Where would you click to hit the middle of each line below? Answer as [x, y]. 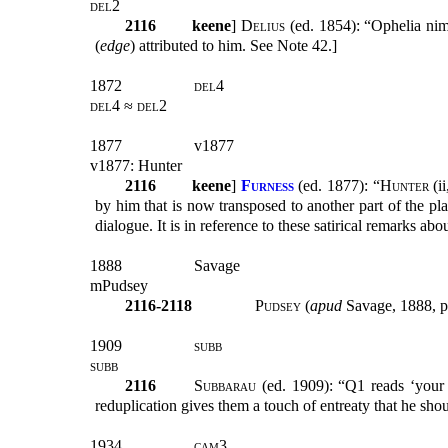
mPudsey [119, 286]
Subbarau [225, 386]
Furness [267, 186]
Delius [263, 26]
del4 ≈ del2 [128, 106]
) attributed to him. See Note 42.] [233, 46]
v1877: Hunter [136, 166]
